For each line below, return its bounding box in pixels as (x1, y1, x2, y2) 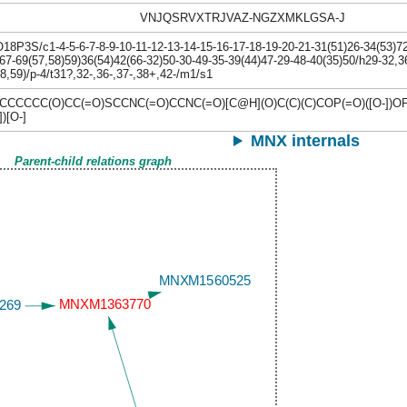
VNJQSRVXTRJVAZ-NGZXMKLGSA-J (139, 11, 345, 25)
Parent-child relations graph (15, 154, 172, 168)
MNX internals (251, 132, 361, 150)
